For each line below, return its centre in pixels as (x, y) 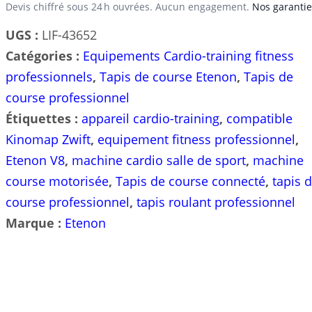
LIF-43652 (69, 35)
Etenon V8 (35, 161)
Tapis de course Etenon (168, 77)
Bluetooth (36, 168)
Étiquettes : (43, 119)
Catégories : (44, 56)
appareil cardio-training (150, 119)
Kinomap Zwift (48, 140)
